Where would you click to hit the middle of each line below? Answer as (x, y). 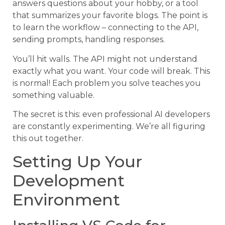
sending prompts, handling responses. (89, 40)
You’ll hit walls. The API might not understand (105, 59)
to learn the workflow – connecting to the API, (105, 28)
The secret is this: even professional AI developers (111, 115)
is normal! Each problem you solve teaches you (107, 83)
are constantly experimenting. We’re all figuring (109, 127)
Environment (66, 199)
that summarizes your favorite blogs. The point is (110, 16)
